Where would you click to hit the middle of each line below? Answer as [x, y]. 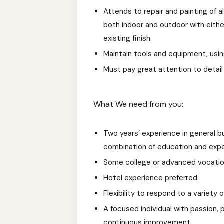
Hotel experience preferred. [151, 178]
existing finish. [128, 38]
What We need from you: [138, 104]
